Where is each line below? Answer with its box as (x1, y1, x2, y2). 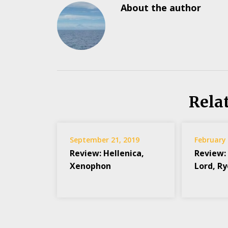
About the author (121, 1, 202, 14)
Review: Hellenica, (70, 148, 144, 159)
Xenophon (70, 160, 111, 172)
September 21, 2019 (70, 135, 139, 145)
